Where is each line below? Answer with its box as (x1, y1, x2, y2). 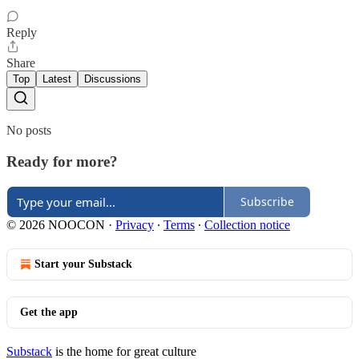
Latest (42, 73, 71, 86)
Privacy (115, 217, 154, 232)
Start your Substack (34, 257, 132, 270)
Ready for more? (6, 152, 118, 170)
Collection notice (204, 217, 290, 232)
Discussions (84, 73, 141, 86)
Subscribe (240, 194, 294, 210)
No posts (6, 123, 51, 138)
